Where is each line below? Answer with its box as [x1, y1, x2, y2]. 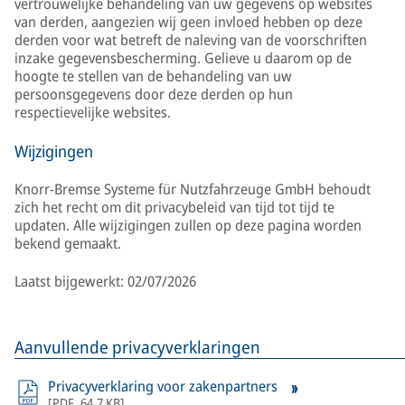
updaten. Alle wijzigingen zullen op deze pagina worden [14, 215, 362, 235]
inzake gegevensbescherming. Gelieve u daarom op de [14, 48, 352, 68]
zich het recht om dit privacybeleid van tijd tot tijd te [14, 197, 334, 217]
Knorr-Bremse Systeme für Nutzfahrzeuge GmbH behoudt [14, 179, 371, 199]
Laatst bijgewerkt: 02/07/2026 [14, 271, 196, 291]
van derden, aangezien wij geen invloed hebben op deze [14, 12, 363, 32]
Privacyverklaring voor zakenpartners [48, 376, 281, 396]
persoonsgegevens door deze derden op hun [14, 84, 293, 104]
